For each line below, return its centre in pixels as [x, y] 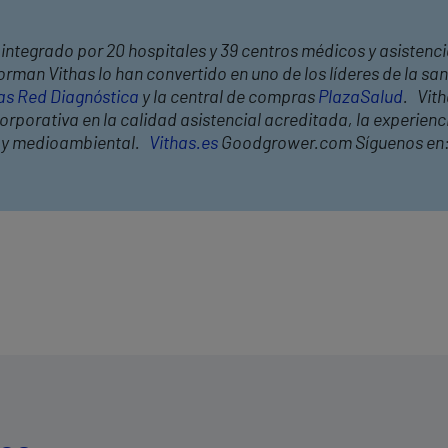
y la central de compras [228, 97]
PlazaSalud [360, 97]
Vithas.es [183, 143]
